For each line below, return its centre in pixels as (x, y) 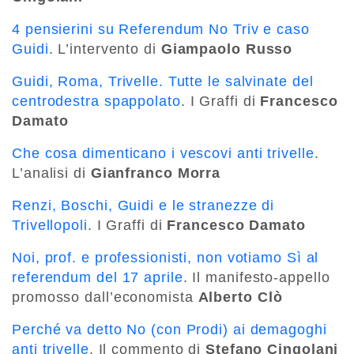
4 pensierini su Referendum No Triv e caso (161, 29)
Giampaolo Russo (227, 49)
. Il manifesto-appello (256, 277)
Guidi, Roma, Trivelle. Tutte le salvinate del (163, 81)
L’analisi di (51, 173)
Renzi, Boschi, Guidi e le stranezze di (143, 205)
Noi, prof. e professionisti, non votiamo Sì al (166, 257)
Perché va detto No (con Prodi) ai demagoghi (169, 329)
